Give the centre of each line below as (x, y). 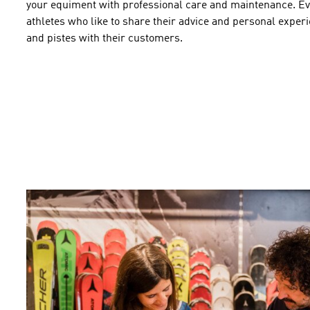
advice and (204, 22)
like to (105, 22)
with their (102, 39)
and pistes (51, 39)
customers (154, 39)
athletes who (57, 22)
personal (254, 22)
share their (149, 22)
